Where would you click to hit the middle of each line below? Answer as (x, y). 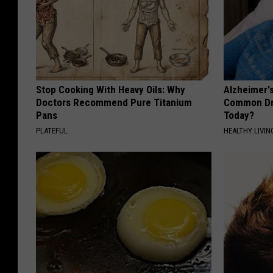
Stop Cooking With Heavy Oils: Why (111, 90)
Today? (239, 115)
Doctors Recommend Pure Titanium (114, 103)
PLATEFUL (52, 131)
